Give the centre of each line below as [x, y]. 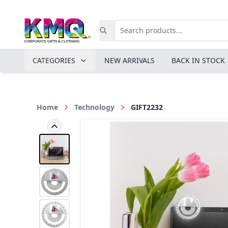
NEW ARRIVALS [130, 60]
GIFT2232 [147, 107]
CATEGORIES [54, 60]
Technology [94, 107]
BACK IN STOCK [198, 60]
